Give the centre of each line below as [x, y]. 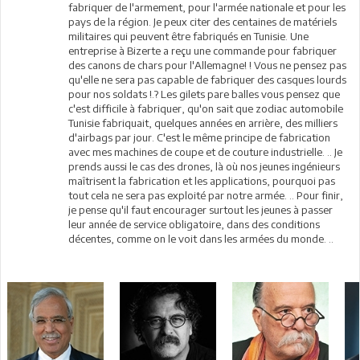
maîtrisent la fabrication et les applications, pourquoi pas [202, 180]
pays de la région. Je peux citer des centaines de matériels [203, 21]
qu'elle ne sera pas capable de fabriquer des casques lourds [208, 79]
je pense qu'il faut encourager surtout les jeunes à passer [201, 209]
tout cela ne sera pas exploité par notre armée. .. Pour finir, [206, 195]
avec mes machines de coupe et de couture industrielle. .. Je [206, 151]
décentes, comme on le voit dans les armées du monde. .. [201, 238]
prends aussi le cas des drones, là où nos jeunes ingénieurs [205, 166]
